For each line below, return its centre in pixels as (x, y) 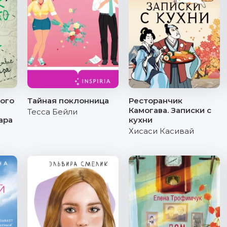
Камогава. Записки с (170, 110)
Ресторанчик (156, 101)
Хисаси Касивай (161, 131)
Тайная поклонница (68, 101)
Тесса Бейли (52, 112)
